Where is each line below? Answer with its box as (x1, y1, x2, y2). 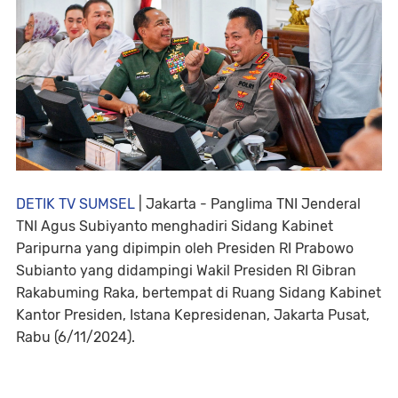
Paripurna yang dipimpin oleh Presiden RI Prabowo (16, 240, 354, 258)
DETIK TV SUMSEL (16, 195, 135, 213)
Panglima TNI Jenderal (211, 195, 361, 213)
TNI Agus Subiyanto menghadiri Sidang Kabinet (16, 218, 333, 235)
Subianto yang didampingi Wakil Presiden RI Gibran (16, 262, 356, 280)
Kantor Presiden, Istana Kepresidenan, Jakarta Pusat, (16, 306, 370, 324)
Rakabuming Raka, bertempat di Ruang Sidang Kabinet (16, 284, 381, 302)
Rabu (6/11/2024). (16, 329, 135, 346)
